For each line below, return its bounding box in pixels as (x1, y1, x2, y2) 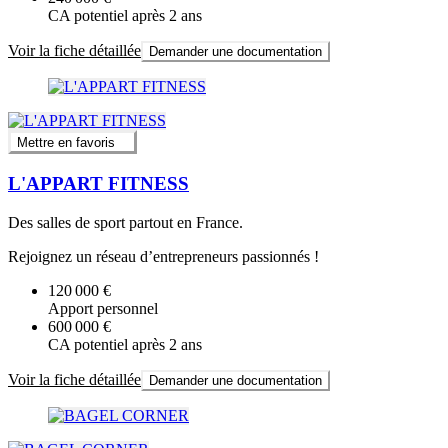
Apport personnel (48, 299, 158, 317)
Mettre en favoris (17, 135, 115, 151)
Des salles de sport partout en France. (8, 213, 243, 231)
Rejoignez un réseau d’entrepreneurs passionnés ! (8, 247, 319, 265)
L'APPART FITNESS (8, 172, 189, 194)
